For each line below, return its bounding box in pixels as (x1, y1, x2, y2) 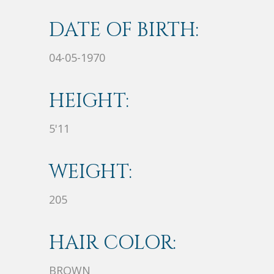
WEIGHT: (49, 159, 132, 186)
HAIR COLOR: (49, 230, 176, 257)
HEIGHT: (49, 88, 129, 115)
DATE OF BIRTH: (49, 17, 199, 44)
